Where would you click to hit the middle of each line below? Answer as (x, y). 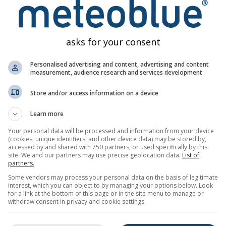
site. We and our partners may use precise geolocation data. (95, 155)
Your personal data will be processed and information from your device (111, 131)
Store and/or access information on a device (94, 93)
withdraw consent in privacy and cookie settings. (77, 202)
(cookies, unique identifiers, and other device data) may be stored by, (107, 139)
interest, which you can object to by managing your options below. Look (110, 185)
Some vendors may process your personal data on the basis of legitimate (113, 177)
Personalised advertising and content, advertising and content (120, 64)
